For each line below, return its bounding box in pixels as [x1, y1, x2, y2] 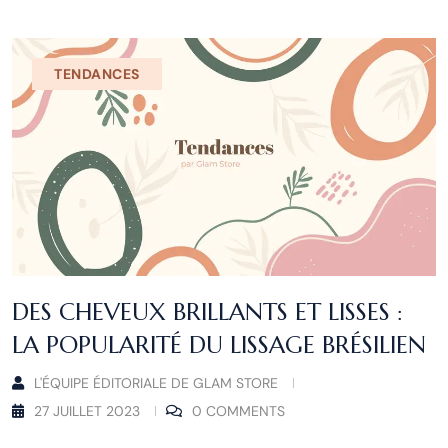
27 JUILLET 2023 [34, 402, 140, 421]
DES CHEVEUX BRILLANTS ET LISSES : [12, 297, 403, 328]
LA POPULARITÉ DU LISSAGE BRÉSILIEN [12, 330, 426, 361]
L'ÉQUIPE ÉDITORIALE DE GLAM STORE [34, 374, 278, 393]
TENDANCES [54, 64, 141, 83]
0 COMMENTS [192, 402, 285, 421]
